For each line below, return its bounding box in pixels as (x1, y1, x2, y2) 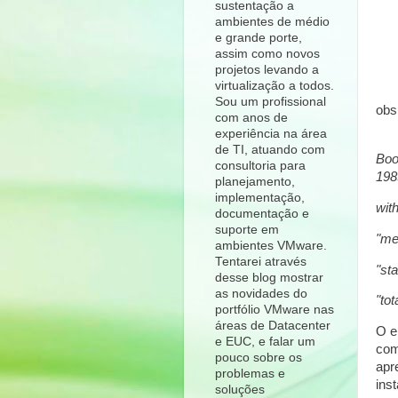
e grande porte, (215, 30, 302, 44)
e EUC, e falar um (215, 334, 315, 348)
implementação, (215, 190, 305, 204)
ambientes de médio (215, 14, 330, 28)
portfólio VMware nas (215, 302, 334, 316)
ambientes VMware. (215, 238, 327, 252)
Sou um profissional (215, 94, 326, 108)
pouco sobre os (215, 350, 302, 364)
